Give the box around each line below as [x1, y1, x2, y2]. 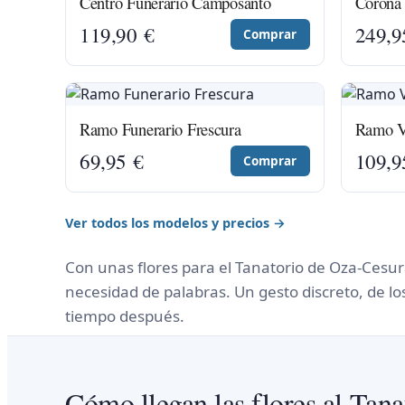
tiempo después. [65, 306, 184, 326]
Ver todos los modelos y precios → [65, 213, 286, 231]
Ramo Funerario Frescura [80, 118, 241, 140]
